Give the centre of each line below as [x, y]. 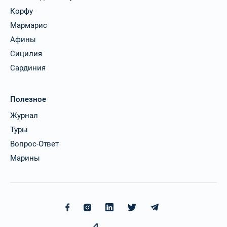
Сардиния [28, 68]
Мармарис [29, 25]
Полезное [28, 99]
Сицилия [26, 53]
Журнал [24, 115]
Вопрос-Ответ [35, 144]
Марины [25, 158]
